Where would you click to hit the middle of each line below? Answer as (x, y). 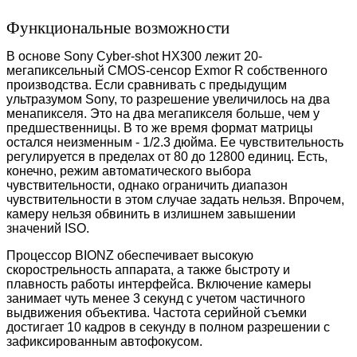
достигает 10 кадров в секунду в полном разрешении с (168, 328)
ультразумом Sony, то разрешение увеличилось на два (168, 100)
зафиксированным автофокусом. (104, 342)
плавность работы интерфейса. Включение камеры (159, 284)
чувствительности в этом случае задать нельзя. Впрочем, (175, 200)
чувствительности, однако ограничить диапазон (147, 186)
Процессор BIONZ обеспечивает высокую (130, 256)
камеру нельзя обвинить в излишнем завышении (151, 214)
